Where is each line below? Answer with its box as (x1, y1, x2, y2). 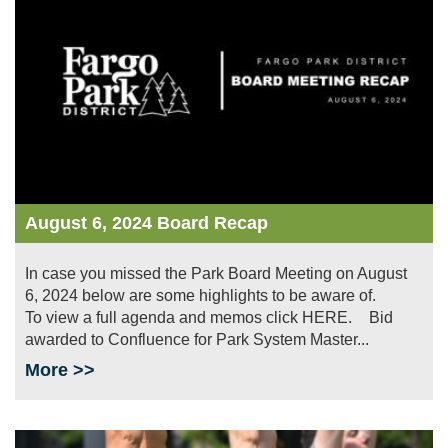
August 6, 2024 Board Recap (25, 213, 268, 234)
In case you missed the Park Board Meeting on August (25, 265, 407, 283)
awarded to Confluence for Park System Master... (25, 331, 369, 349)
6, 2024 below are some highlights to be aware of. (25, 287, 418, 305)
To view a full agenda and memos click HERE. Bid (25, 309, 393, 327)
